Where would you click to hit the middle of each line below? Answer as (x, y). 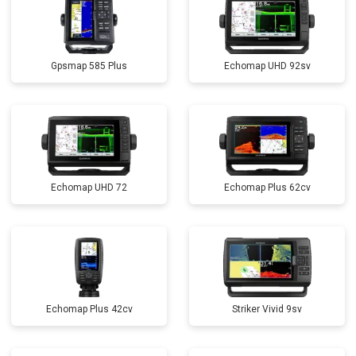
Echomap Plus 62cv (267, 188)
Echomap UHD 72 (89, 188)
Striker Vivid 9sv (267, 309)
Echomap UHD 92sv (267, 66)
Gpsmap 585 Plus (89, 66)
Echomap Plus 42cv (89, 309)
